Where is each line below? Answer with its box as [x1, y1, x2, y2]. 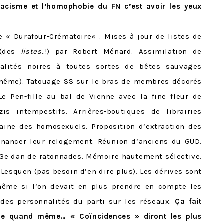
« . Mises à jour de [91, 32, 168, 41]
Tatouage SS [27, 77, 74, 86]
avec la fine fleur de [119, 92, 202, 101]
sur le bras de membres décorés [73, 77, 202, 86]
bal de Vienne [60, 92, 119, 101]
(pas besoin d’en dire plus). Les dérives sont [31, 167, 202, 176]
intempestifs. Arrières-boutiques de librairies [10, 107, 202, 116]
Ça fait [175, 197, 202, 206]
